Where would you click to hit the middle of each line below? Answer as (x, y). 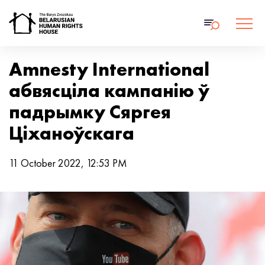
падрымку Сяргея (90, 112)
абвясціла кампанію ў (109, 91)
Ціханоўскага (72, 133)
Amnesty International (109, 70)
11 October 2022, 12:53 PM (68, 163)
